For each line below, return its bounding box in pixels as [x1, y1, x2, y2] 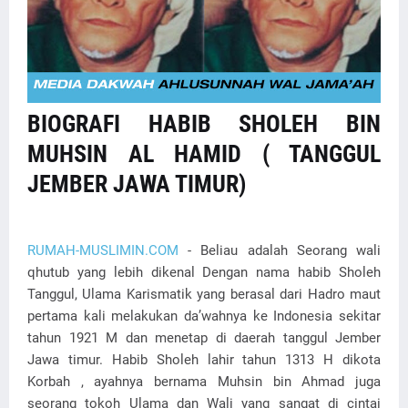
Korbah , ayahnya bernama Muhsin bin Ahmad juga [27, 373, 381, 391]
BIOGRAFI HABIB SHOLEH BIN [27, 110, 381, 138]
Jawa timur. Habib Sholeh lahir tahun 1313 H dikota [27, 352, 381, 369]
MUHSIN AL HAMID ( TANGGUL [27, 140, 381, 168]
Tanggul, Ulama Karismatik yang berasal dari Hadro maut [27, 286, 381, 303]
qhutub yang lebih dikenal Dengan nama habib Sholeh [27, 264, 381, 281]
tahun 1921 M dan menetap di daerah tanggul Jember [27, 330, 381, 347]
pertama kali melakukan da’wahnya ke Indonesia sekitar [27, 308, 381, 325]
